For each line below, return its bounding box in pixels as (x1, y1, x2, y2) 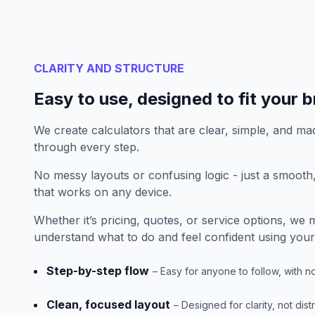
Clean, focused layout (46, 297, 170, 311)
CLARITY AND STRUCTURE (34, 61, 184, 75)
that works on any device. (34, 185, 172, 199)
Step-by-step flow (46, 264, 149, 278)
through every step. (34, 140, 139, 154)
